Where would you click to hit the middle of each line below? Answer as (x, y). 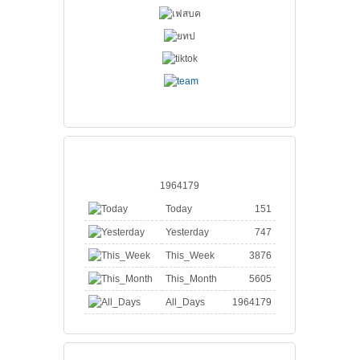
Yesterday (187, 232)
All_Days (185, 302)
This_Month (191, 279)
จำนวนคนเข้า (113, 151)
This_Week (190, 256)
